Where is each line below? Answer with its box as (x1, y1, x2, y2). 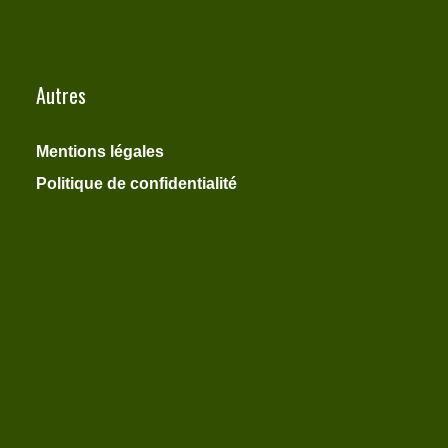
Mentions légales (35, 143, 164, 161)
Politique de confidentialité (35, 175, 237, 193)
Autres (35, 80, 86, 111)
